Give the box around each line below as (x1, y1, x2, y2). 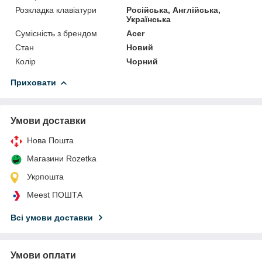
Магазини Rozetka (27, 153, 96, 163)
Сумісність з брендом (15, 28, 97, 38)
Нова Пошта (27, 135, 74, 145)
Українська (126, 14, 171, 24)
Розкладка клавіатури (15, 5, 96, 15)
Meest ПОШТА (27, 189, 82, 199)
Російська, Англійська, (126, 5, 221, 15)
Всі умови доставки (11, 212, 93, 222)
